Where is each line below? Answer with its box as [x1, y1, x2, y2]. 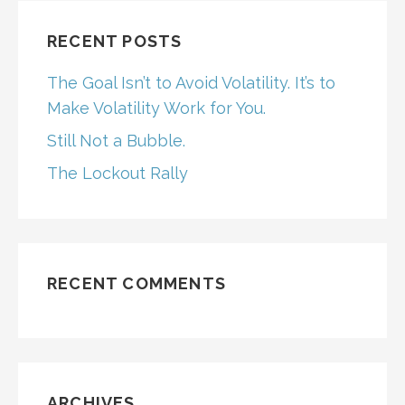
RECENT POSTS [47, 32, 183, 52]
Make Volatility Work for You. [47, 99, 266, 118]
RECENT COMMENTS [47, 274, 226, 294]
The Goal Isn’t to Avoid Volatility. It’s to [47, 73, 335, 93]
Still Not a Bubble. [47, 131, 185, 151]
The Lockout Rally [47, 164, 188, 184]
